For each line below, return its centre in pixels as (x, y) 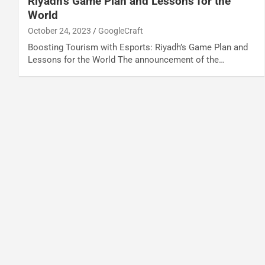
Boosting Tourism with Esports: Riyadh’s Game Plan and (138, 47)
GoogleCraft (121, 30)
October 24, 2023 (59, 30)
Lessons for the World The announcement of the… (126, 59)
